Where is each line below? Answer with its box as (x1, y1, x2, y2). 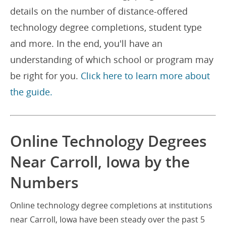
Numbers (10, 173, 79, 193)
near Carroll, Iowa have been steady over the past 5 (10, 214, 205, 225)
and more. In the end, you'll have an (10, 37, 162, 49)
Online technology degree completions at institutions (10, 200, 212, 211)
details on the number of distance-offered (10, 5, 188, 17)
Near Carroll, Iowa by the (10, 152, 190, 172)
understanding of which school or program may (10, 53, 213, 66)
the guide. (10, 86, 52, 98)
